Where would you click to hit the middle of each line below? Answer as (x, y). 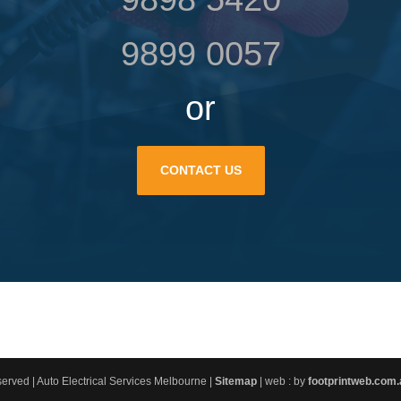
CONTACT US (200, 171)
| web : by (283, 382)
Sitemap (236, 382)
